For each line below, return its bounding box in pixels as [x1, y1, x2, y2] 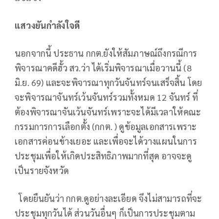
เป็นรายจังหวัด [15, 165, 69, 176]
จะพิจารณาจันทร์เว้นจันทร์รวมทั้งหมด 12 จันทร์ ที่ [15, 91, 198, 103]
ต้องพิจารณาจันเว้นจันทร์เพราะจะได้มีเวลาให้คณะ [15, 106, 201, 118]
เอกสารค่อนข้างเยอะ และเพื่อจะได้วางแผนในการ [15, 135, 197, 147]
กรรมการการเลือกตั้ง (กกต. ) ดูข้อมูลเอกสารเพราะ [15, 121, 197, 132]
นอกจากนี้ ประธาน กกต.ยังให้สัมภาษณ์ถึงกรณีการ [15, 47, 197, 59]
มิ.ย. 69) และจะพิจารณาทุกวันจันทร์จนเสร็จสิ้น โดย [15, 77, 202, 88]
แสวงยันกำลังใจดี [15, 20, 80, 31]
